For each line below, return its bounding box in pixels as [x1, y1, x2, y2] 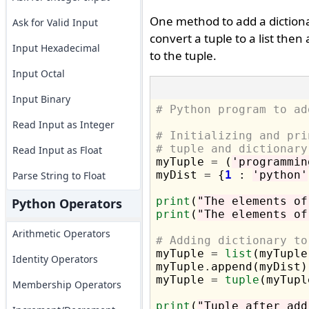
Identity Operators [12, 252, 98, 266]
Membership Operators [12, 278, 121, 291]
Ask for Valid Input [12, 16, 98, 29]
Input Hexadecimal [12, 41, 100, 54]
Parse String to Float [12, 169, 106, 182]
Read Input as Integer [12, 118, 114, 131]
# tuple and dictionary [155, 142, 308, 155]
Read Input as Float [12, 143, 102, 157]
